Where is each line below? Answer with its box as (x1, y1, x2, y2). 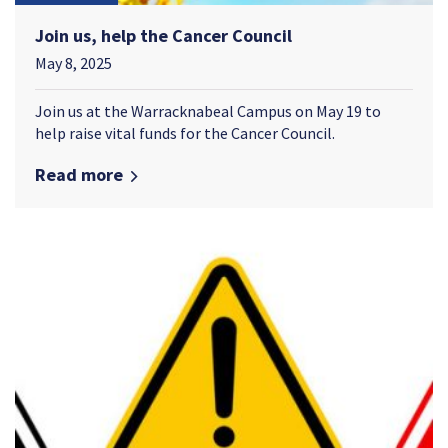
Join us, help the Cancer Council (35, 24, 292, 48)
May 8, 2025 (35, 53, 112, 74)
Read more (35, 163, 123, 187)
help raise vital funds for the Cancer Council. (35, 123, 335, 144)
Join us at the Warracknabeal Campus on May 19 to (35, 101, 381, 122)
